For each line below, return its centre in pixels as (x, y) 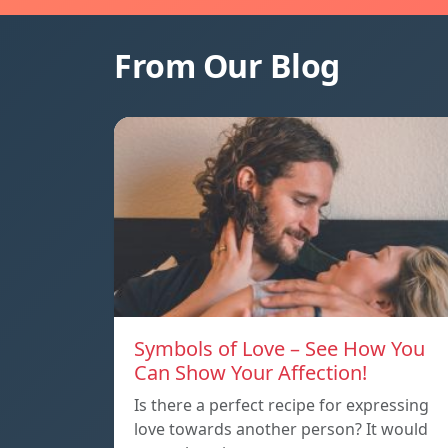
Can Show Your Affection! (250, 372)
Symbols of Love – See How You (279, 348)
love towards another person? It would (281, 428)
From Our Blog (227, 65)
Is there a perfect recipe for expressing (281, 404)
